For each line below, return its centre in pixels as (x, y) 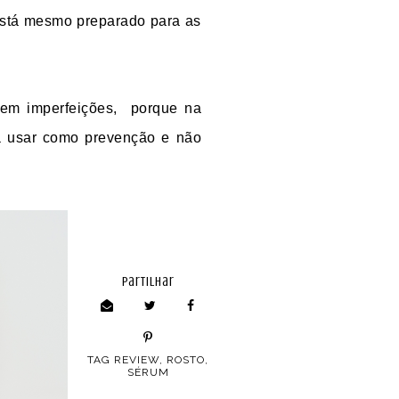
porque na (166, 109)
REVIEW (137, 360)
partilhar (148, 282)
